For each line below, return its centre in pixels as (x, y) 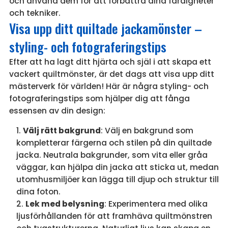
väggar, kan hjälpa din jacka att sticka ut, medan (117, 167)
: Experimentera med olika (156, 204)
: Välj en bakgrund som (147, 131)
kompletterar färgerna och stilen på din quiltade (114, 143)
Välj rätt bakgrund (62, 131)
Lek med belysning (65, 204)
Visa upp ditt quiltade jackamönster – (105, 28)
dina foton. (38, 192)
